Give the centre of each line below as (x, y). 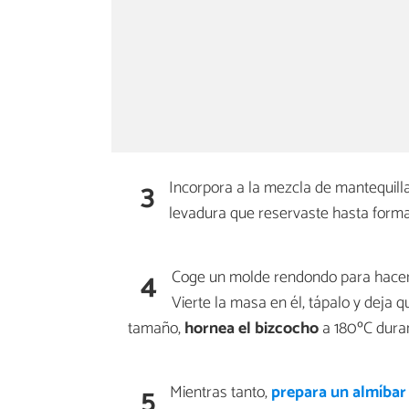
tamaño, (156, 328)
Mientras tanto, (220, 392)
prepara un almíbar (339, 392)
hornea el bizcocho (252, 328)
